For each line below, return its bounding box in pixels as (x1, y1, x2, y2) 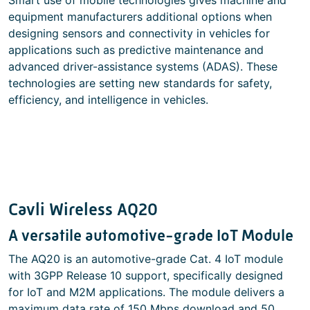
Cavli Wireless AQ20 (8, 199, 158, 219)
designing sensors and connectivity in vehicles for (8, 26, 270, 40)
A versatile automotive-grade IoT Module (8, 226, 293, 245)
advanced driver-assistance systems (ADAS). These (8, 60, 277, 73)
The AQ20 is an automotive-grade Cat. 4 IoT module (8, 252, 283, 266)
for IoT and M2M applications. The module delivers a (8, 285, 284, 299)
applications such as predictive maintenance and (8, 43, 264, 57)
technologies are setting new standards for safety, (8, 76, 272, 90)
